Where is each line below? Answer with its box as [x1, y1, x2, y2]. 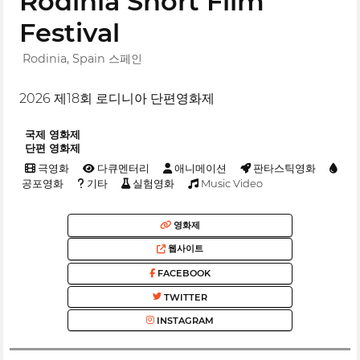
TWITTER [162, 291, 207, 303]
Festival [19, 17, 121, 49]
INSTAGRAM [154, 314, 214, 326]
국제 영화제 [24, 128, 80, 141]
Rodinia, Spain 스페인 [22, 51, 143, 66]
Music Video [198, 177, 264, 190]
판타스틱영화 [250, 162, 316, 175]
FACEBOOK [155, 268, 211, 280]
